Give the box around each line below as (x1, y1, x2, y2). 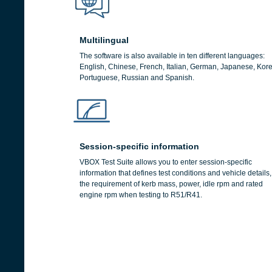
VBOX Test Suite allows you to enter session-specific (80, 158, 252, 166)
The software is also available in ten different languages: (80, 52, 265, 60)
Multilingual (80, 35, 129, 45)
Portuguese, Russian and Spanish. (80, 73, 194, 82)
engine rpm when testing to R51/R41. (80, 191, 202, 199)
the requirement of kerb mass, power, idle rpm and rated (80, 180, 263, 188)
